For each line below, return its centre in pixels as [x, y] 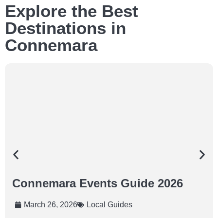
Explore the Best [72, 11]
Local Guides [109, 205]
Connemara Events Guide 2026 [98, 183]
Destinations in [65, 28]
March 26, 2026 [51, 205]
